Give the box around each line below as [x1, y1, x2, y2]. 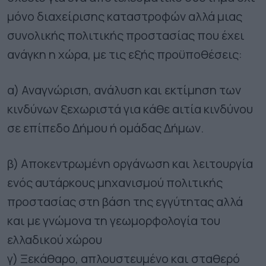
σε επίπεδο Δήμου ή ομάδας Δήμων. [7, 119, 204, 136]
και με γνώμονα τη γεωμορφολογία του [7, 212, 220, 229]
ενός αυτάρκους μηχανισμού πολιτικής [7, 174, 223, 191]
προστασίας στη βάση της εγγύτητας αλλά [7, 193, 243, 210]
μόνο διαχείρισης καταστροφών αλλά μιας [7, 8, 242, 24]
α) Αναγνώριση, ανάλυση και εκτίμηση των [7, 81, 241, 98]
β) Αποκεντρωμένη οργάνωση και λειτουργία [7, 155, 253, 172]
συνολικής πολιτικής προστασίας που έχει [7, 27, 245, 43]
